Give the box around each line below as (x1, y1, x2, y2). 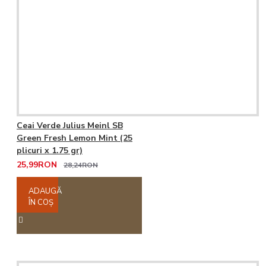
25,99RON (17, 159, 57, 171)
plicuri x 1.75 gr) (17, 145, 83, 157)
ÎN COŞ (28, 197, 53, 208)
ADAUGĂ (28, 186, 62, 197)
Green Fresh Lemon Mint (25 (17, 132, 132, 144)
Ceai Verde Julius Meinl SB (17, 120, 123, 132)
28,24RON (64, 160, 98, 170)
